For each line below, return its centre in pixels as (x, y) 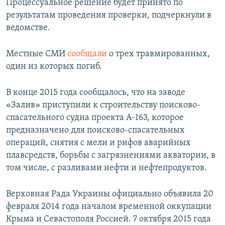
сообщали (87, 54)
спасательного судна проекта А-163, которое (95, 118)
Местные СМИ (37, 54)
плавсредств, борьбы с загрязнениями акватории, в (111, 156)
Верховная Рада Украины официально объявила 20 (110, 194)
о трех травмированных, (158, 54)
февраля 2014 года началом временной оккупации (109, 207)
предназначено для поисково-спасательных (95, 131)
